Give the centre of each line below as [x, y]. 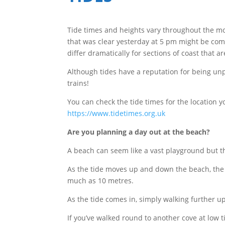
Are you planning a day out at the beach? [140, 132]
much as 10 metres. [101, 180]
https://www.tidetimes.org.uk [117, 113]
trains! [78, 83]
